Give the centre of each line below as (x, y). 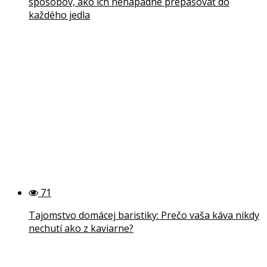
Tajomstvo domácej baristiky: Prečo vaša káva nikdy (144, 215)
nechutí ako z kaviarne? (81, 228)
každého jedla (59, 15)
